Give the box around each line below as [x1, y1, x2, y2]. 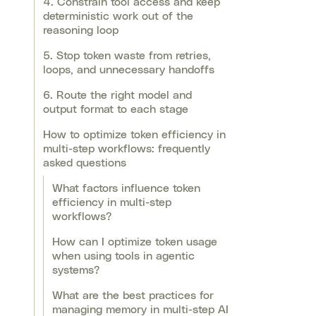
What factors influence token [52, 183, 200, 195]
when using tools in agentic [52, 250, 195, 262]
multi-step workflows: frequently [43, 143, 210, 155]
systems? [52, 265, 99, 276]
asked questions [43, 157, 126, 169]
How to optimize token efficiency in [43, 129, 226, 141]
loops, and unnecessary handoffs [43, 64, 214, 76]
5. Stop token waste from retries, [43, 50, 211, 62]
